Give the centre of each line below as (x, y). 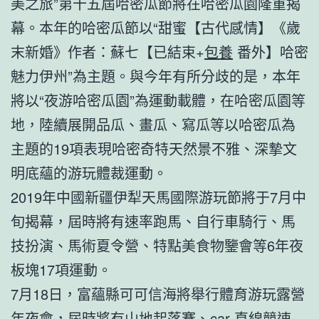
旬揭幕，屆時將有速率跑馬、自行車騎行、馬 (153, 221)
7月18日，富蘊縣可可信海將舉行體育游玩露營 (158, 293)
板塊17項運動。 (61, 269)
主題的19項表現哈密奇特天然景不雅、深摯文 (154, 148)
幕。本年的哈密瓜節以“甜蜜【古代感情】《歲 (156, 27)
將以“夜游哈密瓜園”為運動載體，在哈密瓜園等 (158, 100)
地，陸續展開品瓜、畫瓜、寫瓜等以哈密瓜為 (153, 124)
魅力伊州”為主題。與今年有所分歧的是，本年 (156, 75)
